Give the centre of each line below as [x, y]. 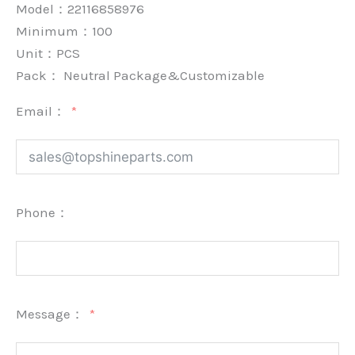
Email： [41, 111]
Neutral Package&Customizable [162, 75]
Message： [50, 313]
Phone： [42, 212]
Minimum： [54, 31]
